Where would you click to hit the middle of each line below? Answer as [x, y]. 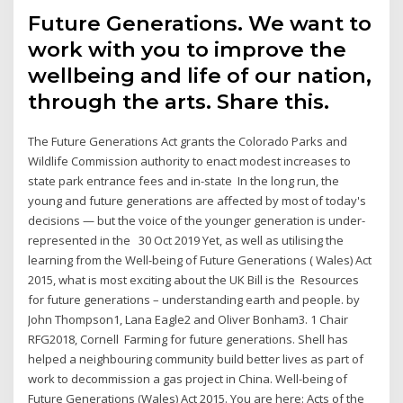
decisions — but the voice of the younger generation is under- [197, 220]
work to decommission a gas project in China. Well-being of [188, 378]
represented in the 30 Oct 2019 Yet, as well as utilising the [186, 240]
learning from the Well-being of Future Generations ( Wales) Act [200, 260]
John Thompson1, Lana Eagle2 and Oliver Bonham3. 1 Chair [188, 319]
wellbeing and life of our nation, [200, 75]
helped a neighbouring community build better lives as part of [196, 358]
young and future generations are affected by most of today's [197, 200]
